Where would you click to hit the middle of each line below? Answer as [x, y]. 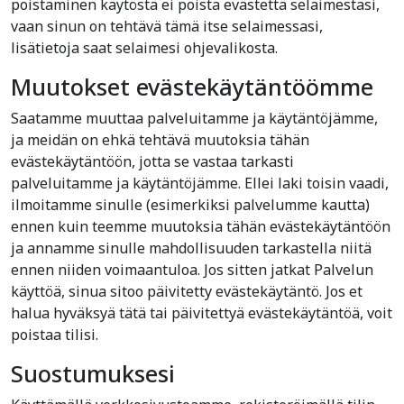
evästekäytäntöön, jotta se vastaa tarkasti [152, 161]
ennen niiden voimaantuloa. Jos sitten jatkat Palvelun [192, 270]
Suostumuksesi [93, 373]
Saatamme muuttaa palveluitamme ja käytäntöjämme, [194, 118]
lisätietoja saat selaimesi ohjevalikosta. [144, 48]
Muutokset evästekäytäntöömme [192, 87]
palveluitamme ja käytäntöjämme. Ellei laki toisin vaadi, [200, 183]
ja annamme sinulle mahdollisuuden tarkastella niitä [191, 248]
